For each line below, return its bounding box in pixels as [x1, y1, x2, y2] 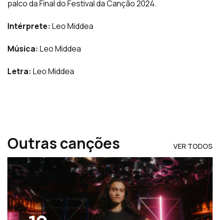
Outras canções [7, 133, 120, 154]
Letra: [7, 66, 31, 77]
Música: [7, 43, 38, 55]
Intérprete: [7, 21, 51, 32]
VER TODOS [173, 141, 213, 151]
